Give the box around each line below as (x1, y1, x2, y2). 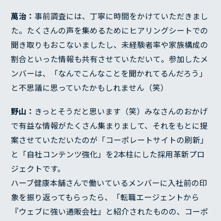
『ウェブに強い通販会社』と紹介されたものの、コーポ (11, 206, 209, 218)
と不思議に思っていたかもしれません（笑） (11, 82, 169, 94)
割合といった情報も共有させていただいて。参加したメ (11, 53, 209, 65)
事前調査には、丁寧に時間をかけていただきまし (35, 10, 209, 22)
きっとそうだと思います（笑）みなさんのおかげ (35, 106, 208, 117)
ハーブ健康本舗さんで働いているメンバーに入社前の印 (11, 177, 208, 189)
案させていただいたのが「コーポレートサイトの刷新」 (11, 134, 209, 146)
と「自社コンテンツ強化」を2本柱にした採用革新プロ (11, 148, 205, 160)
